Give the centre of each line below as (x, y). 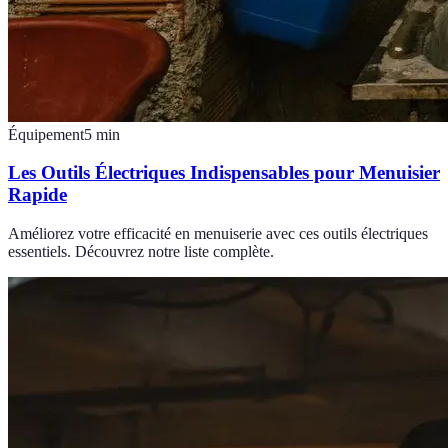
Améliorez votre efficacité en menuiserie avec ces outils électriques (218, 234)
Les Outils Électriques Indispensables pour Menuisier (224, 173)
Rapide (37, 195)
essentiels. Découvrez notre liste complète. (141, 252)
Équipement (46, 134)
